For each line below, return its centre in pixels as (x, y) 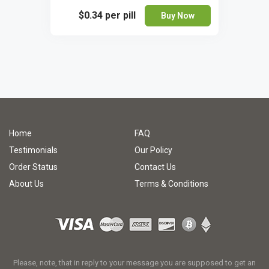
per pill (120, 15)
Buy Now (178, 15)
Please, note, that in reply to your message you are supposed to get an (134, 263)
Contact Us (155, 167)
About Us (26, 184)
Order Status (33, 167)
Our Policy (153, 150)
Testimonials (33, 150)
